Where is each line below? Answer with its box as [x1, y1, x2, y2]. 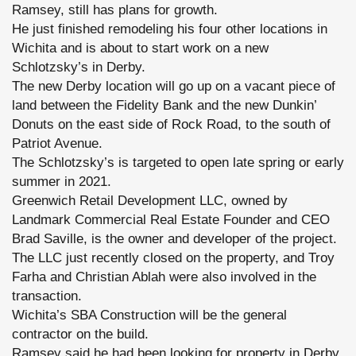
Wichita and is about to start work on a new [12, 41, 269, 56]
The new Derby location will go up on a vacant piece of [12, 79, 335, 94]
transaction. [12, 288, 82, 304]
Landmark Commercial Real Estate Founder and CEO [12, 212, 330, 227]
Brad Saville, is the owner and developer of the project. [12, 231, 337, 246]
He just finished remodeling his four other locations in [12, 21, 327, 37]
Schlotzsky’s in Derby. [12, 60, 145, 75]
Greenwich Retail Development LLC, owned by [12, 193, 288, 208]
